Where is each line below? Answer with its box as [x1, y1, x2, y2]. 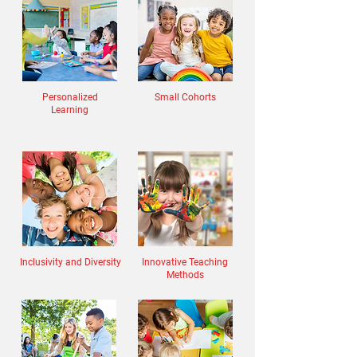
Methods [166, 269, 204, 280]
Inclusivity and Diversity [19, 257, 121, 268]
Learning [51, 104, 88, 116]
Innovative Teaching [142, 257, 228, 268]
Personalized [41, 92, 98, 103]
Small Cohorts [155, 92, 216, 103]
